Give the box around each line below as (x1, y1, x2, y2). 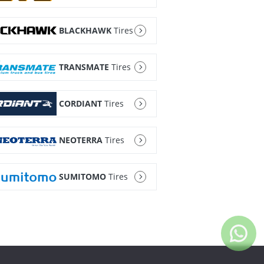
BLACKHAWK (58, 25, 111, 37)
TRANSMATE (58, 61, 109, 73)
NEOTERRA (58, 134, 103, 146)
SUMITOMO (58, 171, 106, 183)
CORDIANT (58, 98, 102, 110)
